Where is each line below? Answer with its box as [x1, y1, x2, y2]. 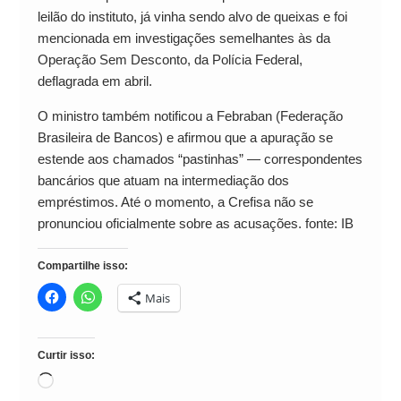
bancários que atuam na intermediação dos [37, 173, 289, 189]
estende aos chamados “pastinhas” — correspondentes [37, 151, 363, 167]
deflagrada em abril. [37, 73, 152, 90]
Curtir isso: [37, 349, 95, 363]
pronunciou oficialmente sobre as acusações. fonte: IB [37, 216, 354, 232]
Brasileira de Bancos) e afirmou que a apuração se [37, 130, 333, 146]
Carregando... [52, 374, 132, 390]
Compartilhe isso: [37, 260, 128, 273]
